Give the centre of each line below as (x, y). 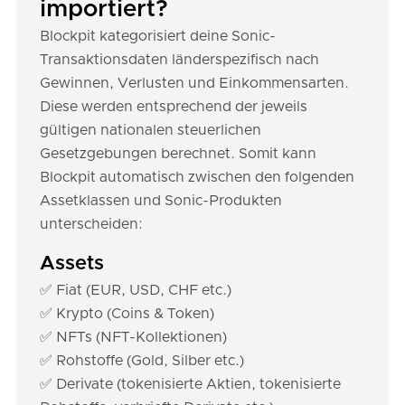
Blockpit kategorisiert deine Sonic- (158, 36)
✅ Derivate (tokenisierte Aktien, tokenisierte (190, 384)
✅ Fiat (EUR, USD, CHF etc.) (136, 290)
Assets (72, 264)
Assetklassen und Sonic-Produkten (161, 201)
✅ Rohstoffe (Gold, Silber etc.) (142, 361)
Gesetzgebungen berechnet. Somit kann (178, 154)
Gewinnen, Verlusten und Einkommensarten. (194, 83)
